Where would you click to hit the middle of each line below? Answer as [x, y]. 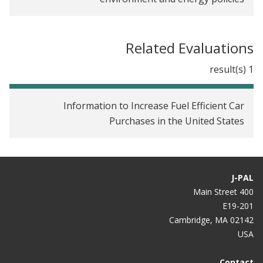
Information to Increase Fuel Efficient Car [154, 105]
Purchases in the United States [177, 121]
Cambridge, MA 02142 [211, 220]
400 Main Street [247, 191]
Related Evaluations [190, 48]
